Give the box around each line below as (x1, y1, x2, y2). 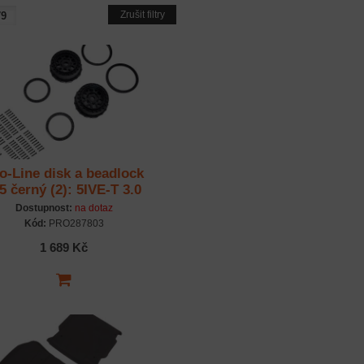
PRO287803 (45, 218, 104, 230)
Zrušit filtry (119, 9, 165, 21)
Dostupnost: (15, 202, 72, 214)
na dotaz (74, 202, 113, 214)
